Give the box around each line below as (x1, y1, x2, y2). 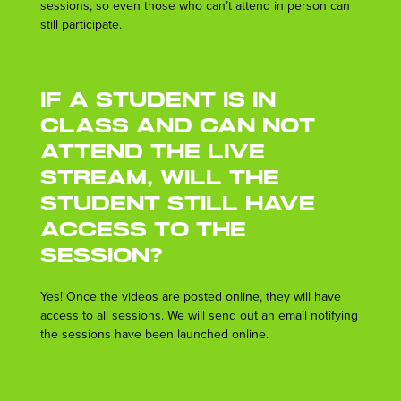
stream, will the (39, 166, 279, 192)
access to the (39, 218, 246, 243)
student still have (39, 192, 315, 218)
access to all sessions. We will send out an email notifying (39, 306, 358, 325)
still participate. (39, 15, 122, 34)
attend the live (39, 141, 265, 166)
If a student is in (39, 89, 276, 114)
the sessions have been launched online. (39, 325, 269, 344)
